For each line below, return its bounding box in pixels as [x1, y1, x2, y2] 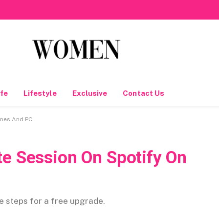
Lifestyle [23, 89, 57, 97]
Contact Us [123, 89, 165, 97]
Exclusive [72, 89, 108, 97]
